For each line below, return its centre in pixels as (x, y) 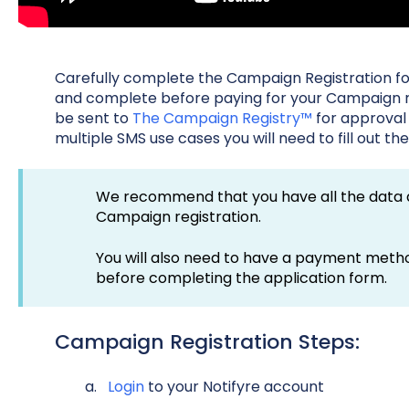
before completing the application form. (243, 278)
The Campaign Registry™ (222, 118)
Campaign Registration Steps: (210, 341)
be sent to (93, 118)
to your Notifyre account (234, 387)
